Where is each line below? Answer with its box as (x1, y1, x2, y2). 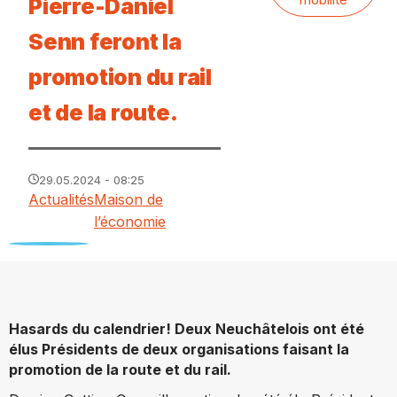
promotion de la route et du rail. (9, 360, 231, 378)
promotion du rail (28, 63, 212, 90)
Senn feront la (28, 27, 182, 55)
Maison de (94, 190, 163, 208)
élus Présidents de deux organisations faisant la (9, 339, 349, 358)
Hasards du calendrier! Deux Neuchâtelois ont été (9, 319, 364, 338)
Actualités (28, 190, 94, 208)
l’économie (94, 212, 166, 230)
